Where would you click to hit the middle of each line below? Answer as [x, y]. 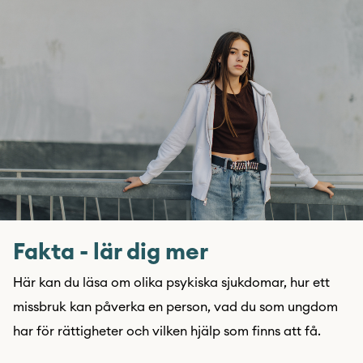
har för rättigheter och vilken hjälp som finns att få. [167, 331]
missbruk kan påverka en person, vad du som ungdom [175, 307]
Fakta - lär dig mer [111, 252]
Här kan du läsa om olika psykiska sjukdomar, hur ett [171, 283]
